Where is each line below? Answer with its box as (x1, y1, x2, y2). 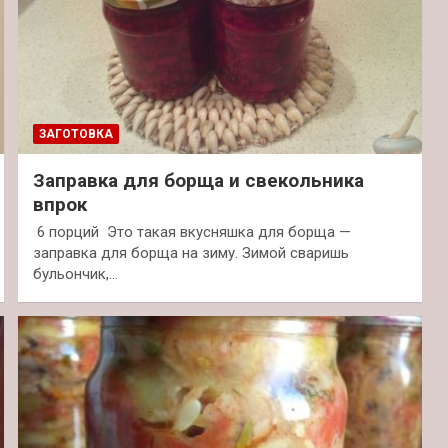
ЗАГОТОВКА (38, 126, 113, 141)
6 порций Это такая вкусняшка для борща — (32, 222, 351, 241)
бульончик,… (32, 264, 118, 283)
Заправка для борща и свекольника (32, 168, 364, 192)
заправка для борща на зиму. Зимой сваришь (32, 243, 349, 262)
